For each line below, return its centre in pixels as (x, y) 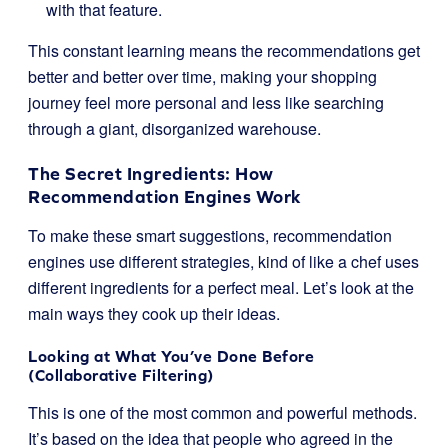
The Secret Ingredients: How (151, 173)
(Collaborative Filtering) (121, 375)
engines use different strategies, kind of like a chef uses (223, 261)
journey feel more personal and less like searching (206, 102)
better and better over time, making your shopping (202, 76)
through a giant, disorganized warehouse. (174, 128)
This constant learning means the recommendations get (224, 50)
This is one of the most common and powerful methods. (222, 412)
